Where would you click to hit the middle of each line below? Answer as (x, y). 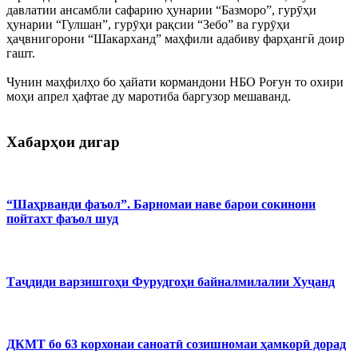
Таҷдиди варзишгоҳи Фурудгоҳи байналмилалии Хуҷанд (171, 281)
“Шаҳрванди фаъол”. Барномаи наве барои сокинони (161, 205)
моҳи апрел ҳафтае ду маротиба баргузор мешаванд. (149, 97)
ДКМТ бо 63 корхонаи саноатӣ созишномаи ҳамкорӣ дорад (176, 344)
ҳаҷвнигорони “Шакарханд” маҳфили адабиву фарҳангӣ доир (175, 39)
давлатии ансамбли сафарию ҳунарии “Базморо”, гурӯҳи (161, 10)
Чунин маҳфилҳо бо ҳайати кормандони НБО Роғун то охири (175, 82)
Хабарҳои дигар (63, 142)
